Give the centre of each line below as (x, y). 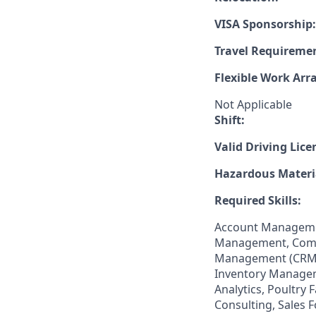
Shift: (230, 120)
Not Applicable (253, 104)
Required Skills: (258, 200)
